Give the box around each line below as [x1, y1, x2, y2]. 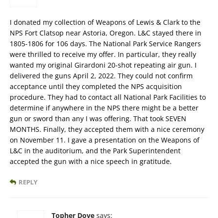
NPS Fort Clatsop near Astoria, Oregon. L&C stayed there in [10, 28, 201, 37]
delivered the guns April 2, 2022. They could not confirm [10, 71, 193, 80]
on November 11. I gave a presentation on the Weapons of [10, 135, 200, 145]
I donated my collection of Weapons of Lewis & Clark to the [10, 18, 200, 27]
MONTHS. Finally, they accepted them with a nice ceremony [10, 125, 204, 134]
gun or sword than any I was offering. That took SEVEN [10, 114, 186, 123]
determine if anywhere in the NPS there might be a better [10, 103, 199, 112]
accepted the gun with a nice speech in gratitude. [10, 157, 172, 166]
